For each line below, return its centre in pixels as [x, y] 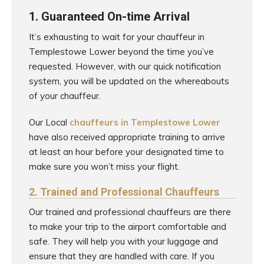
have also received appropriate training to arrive [127, 137]
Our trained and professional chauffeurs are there [130, 212]
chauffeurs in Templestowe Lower [145, 122]
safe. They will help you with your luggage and [123, 241]
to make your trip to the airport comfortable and [127, 226]
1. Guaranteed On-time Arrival [109, 16]
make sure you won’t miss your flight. [104, 166]
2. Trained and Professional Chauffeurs [124, 192]
